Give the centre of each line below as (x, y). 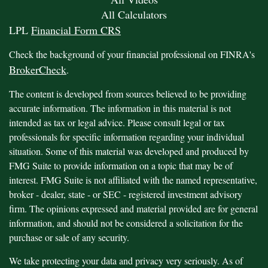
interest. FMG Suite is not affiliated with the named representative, (133, 179)
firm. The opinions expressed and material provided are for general (133, 208)
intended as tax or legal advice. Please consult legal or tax (117, 122)
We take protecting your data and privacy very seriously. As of (126, 260)
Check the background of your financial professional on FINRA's (132, 54)
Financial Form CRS (76, 30)
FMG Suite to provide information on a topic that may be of (121, 165)
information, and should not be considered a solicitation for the (126, 223)
